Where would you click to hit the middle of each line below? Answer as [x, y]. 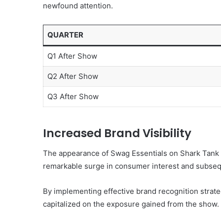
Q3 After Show [73, 96]
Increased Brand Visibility [117, 133]
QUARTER [65, 35]
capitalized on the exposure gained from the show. [131, 204]
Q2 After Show [73, 76]
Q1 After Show [72, 56]
